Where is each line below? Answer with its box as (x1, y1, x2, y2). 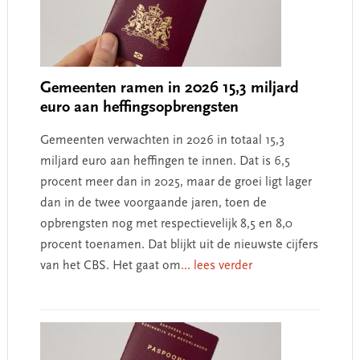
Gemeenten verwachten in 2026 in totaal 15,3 (39, 133, 284, 147)
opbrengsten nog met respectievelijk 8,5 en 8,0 (39, 217, 292, 231)
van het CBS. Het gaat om (39, 259, 181, 272)
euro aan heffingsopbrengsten (39, 99, 239, 116)
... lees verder (180, 259, 252, 272)
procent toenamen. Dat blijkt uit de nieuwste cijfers (39, 238, 318, 252)
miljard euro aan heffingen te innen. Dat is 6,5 (39, 154, 290, 168)
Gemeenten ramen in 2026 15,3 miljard (39, 80, 299, 96)
